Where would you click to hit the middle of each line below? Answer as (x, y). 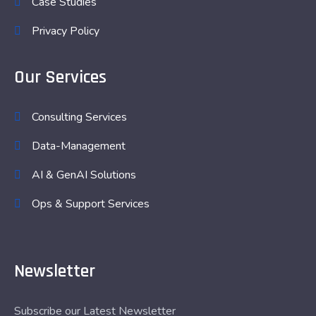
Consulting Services (79, 117)
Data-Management (79, 146)
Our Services (60, 77)
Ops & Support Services (91, 204)
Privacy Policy (66, 31)
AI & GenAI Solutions (84, 175)
